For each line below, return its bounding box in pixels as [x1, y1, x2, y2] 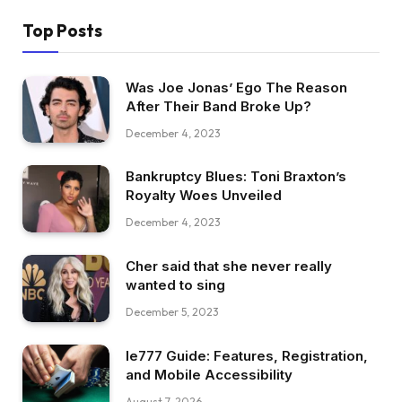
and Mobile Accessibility [126, 365, 293, 383]
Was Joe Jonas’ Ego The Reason [126, 78, 347, 96]
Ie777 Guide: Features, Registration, [126, 346, 368, 364]
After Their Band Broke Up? [126, 97, 311, 115]
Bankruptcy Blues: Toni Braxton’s [126, 168, 346, 186]
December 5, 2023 [126, 304, 219, 319]
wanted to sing [126, 275, 225, 293]
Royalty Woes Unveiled [126, 187, 282, 205]
